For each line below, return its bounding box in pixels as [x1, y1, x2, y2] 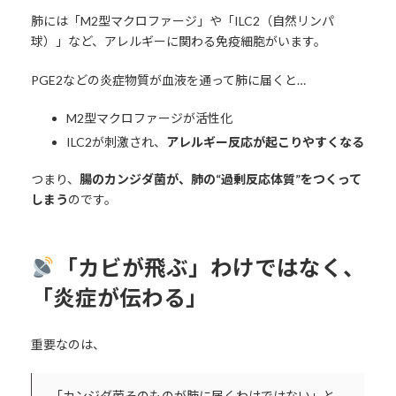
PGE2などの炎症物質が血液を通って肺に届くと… [30, 72, 306, 88]
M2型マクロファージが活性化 [65, 110, 232, 126]
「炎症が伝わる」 [30, 284, 208, 310]
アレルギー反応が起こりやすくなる [165, 133, 364, 149]
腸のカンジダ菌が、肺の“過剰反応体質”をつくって [79, 171, 362, 187]
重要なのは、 [30, 337, 105, 353]
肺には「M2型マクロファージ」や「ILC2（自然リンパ [30, 12, 334, 28]
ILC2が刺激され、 [65, 133, 166, 149]
